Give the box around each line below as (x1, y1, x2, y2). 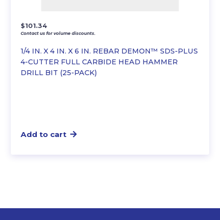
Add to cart (21, 129, 67, 139)
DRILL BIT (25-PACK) (21, 68, 97, 77)
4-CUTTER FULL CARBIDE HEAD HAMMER (21, 57, 178, 66)
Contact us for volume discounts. (21, 30, 96, 36)
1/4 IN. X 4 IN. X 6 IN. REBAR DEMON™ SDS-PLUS (21, 46, 198, 55)
